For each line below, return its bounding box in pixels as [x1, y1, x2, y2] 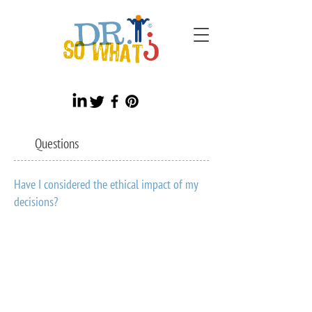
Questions [35, 135, 79, 152]
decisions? [14, 194, 58, 210]
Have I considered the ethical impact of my [14, 176, 198, 192]
